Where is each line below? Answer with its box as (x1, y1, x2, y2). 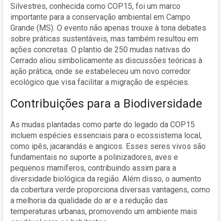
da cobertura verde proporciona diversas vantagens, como (10, 184, 210, 194)
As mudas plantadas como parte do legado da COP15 (10, 119, 195, 129)
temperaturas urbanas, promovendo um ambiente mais (10, 206, 197, 216)
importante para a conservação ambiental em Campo (10, 12, 190, 22)
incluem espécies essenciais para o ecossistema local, (10, 130, 202, 140)
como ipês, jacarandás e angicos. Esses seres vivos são (10, 141, 206, 151)
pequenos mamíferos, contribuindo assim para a (10, 163, 176, 173)
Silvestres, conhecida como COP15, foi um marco (10, 1, 181, 11)
